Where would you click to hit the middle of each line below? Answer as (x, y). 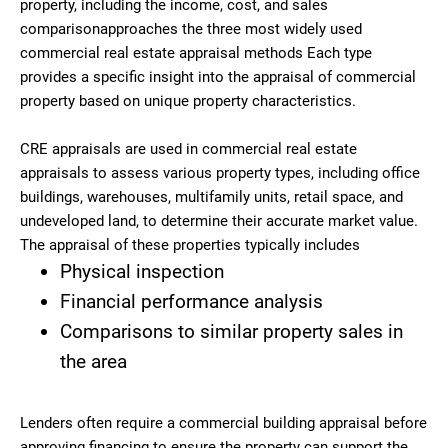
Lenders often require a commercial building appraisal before (223, 422)
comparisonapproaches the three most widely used (191, 28)
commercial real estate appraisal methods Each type (196, 52)
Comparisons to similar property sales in (231, 331)
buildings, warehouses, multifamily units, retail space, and (211, 196)
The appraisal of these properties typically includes (190, 244)
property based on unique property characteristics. (188, 100)
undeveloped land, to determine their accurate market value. (219, 220)
